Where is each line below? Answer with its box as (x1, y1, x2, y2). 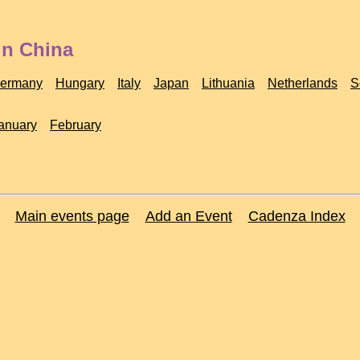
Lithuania (202, 76, 255, 90)
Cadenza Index (247, 208, 346, 224)
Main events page (14, 208, 129, 224)
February (50, 118, 101, 132)
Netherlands (268, 76, 337, 90)
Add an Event (145, 208, 232, 224)
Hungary (55, 76, 104, 90)
